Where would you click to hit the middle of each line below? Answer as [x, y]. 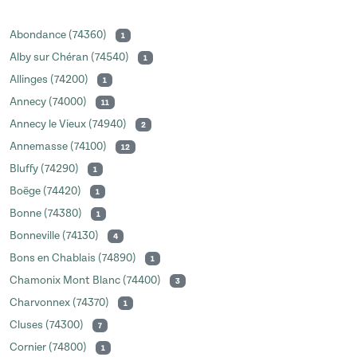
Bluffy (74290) [45, 169]
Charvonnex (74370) [61, 303]
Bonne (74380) [47, 214]
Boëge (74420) [47, 191]
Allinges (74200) [50, 80]
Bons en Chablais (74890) [74, 258]
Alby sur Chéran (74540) [71, 57]
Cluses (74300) [48, 325]
